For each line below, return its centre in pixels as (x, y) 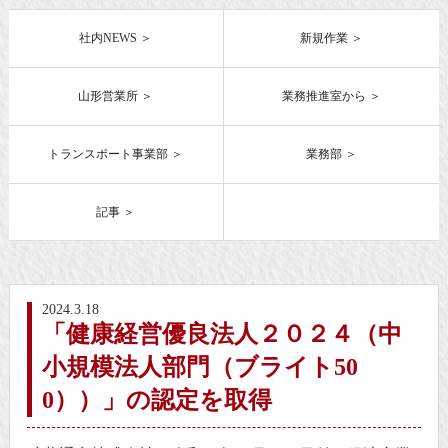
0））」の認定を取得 (157, 400)
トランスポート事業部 (108, 154)
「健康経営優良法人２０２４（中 (222, 334)
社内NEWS (108, 38)
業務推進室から (324, 96)
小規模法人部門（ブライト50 (200, 367)
